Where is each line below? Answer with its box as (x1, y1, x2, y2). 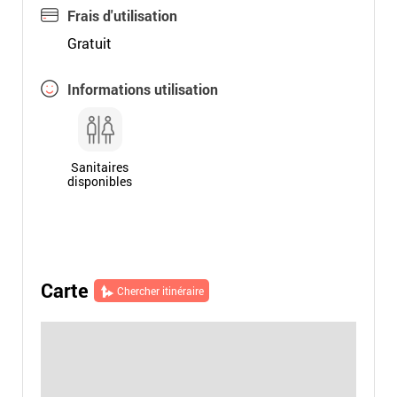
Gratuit (66, 34, 112, 52)
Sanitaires (71, 159, 129, 175)
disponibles (67, 173, 133, 190)
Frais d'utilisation (66, 6, 177, 25)
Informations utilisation (66, 80, 218, 98)
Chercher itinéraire (116, 284, 204, 298)
